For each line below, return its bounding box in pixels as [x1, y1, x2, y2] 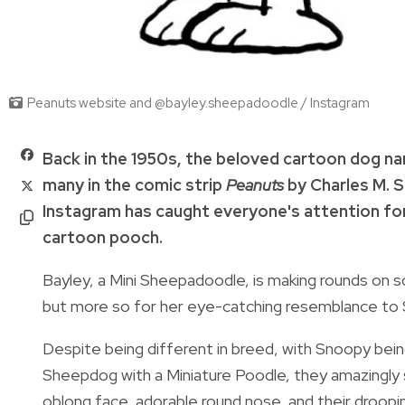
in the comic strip [88, 174, 226, 195]
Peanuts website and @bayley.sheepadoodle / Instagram [27, 93, 370, 112]
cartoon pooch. [42, 226, 163, 248]
